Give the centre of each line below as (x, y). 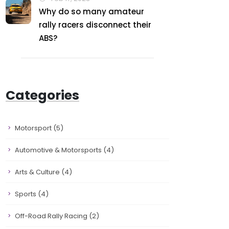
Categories (42, 95)
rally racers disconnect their (95, 25)
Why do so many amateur (91, 12)
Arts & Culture (38, 172)
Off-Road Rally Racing (52, 216)
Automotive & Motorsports (59, 150)
